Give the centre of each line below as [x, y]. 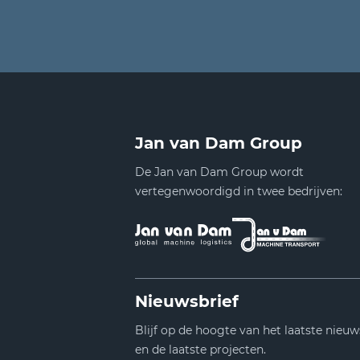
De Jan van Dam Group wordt [219, 172]
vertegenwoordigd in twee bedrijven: [239, 192]
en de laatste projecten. [200, 350]
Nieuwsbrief [187, 302]
